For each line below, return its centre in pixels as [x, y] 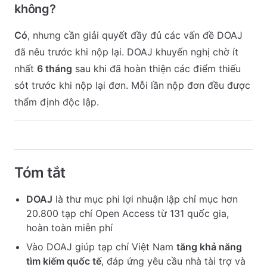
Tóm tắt [40, 173]
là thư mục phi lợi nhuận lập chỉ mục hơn [145, 199]
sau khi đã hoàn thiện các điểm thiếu [156, 69]
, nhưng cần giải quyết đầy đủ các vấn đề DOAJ [135, 35]
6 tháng [55, 69]
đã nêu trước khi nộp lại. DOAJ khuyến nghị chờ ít [126, 52]
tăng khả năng [209, 247]
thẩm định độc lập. [57, 102]
